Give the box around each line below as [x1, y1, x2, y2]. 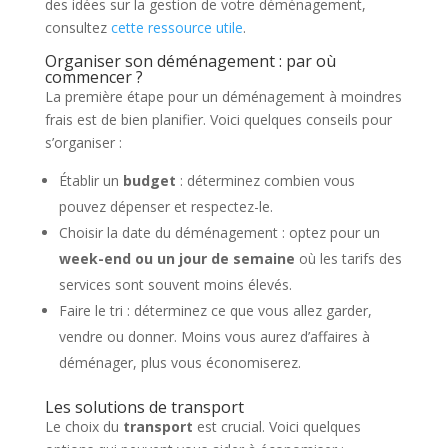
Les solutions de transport [44, 396, 244, 418]
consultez [44, 18, 111, 37]
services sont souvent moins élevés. [58, 275, 292, 294]
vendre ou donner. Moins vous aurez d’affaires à [58, 327, 370, 346]
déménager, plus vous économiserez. [58, 353, 301, 372]
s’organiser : [44, 133, 122, 152]
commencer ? [44, 66, 143, 88]
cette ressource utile [110, 18, 243, 37]
